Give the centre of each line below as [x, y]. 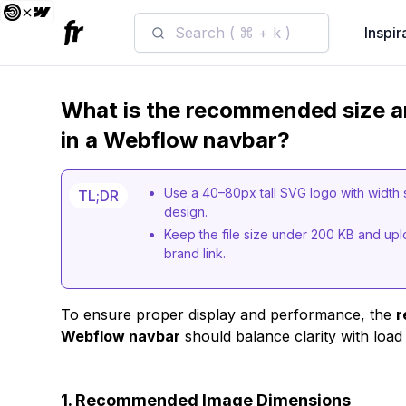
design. [190, 212]
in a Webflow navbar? [176, 140]
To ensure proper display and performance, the [229, 314]
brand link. [195, 253]
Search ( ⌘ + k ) [232, 33]
